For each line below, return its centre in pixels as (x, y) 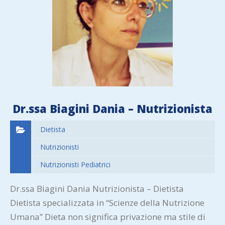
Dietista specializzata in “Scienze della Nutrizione (107, 203)
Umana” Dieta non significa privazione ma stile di (108, 217)
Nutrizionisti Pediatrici (75, 165)
